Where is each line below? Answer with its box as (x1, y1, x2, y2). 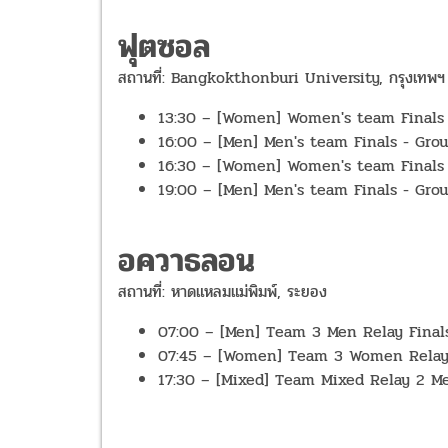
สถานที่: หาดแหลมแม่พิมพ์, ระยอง (118, 279, 327, 305)
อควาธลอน (118, 236, 255, 286)
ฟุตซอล (118, 22, 210, 72)
